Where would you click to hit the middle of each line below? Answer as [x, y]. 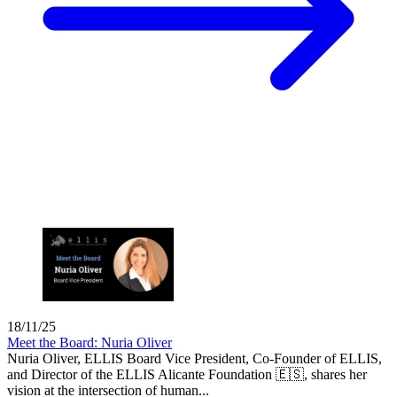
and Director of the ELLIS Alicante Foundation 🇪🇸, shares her [187, 374]
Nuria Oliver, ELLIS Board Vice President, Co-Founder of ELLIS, [195, 358]
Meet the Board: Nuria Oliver [90, 342]
